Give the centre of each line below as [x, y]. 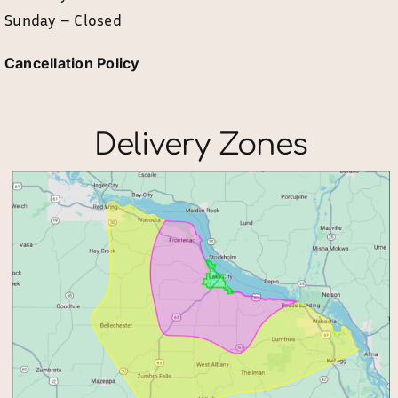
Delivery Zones [201, 145]
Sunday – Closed [63, 19]
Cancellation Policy [72, 63]
